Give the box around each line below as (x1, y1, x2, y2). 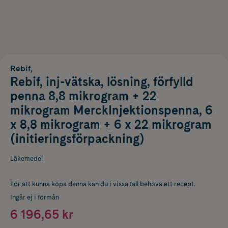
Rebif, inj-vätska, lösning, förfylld (10, 74, 193, 89)
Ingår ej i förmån (10, 193, 59, 201)
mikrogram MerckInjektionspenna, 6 (10, 102, 213, 118)
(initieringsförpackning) (10, 131, 145, 146)
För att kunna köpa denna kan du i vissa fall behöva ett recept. (10, 180, 195, 188)
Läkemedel (10, 154, 43, 162)
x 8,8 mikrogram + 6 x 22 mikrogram (10, 117, 212, 132)
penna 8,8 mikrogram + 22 (10, 88, 157, 103)
